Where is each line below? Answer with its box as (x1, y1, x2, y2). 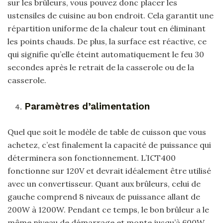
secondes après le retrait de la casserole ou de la (7, 62, 194, 73)
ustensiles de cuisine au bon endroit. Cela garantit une (7, 10, 214, 21)
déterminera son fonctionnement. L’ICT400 (7, 153, 176, 163)
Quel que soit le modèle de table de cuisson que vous (7, 127, 206, 137)
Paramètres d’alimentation (24, 101, 150, 112)
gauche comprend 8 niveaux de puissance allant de (7, 192, 200, 202)
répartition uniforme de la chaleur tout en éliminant (7, 23, 206, 34)
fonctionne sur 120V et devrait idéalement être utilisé (7, 166, 211, 176)
